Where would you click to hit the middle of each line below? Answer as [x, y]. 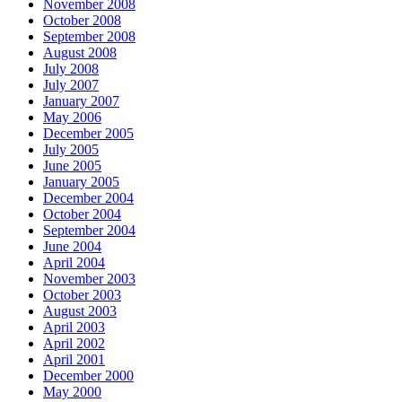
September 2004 [89, 231]
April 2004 [74, 263]
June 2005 [72, 166]
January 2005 [81, 182]
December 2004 [88, 198]
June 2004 [72, 247]
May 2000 [72, 392]
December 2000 [88, 376]
